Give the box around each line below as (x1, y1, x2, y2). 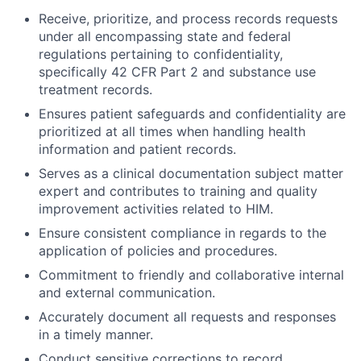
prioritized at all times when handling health (39, 123, 305, 139)
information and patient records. (39, 141, 236, 157)
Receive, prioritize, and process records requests (39, 10, 338, 27)
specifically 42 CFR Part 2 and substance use (39, 64, 316, 80)
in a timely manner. (39, 326, 153, 342)
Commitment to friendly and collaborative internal (39, 267, 344, 283)
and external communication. (39, 284, 215, 301)
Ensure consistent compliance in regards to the (39, 225, 326, 241)
